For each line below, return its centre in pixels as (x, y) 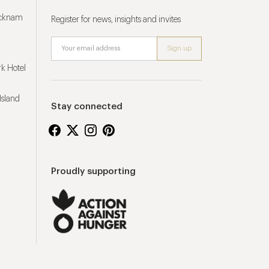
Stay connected (87, 107)
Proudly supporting (93, 171)
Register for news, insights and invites (116, 20)
